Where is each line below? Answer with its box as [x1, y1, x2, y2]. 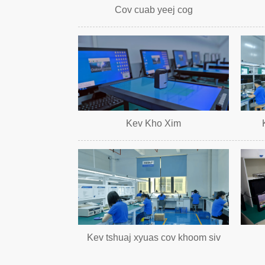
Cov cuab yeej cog [114, 4, 193, 15]
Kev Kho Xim [126, 118, 181, 129]
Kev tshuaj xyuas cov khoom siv [86, 232, 221, 243]
